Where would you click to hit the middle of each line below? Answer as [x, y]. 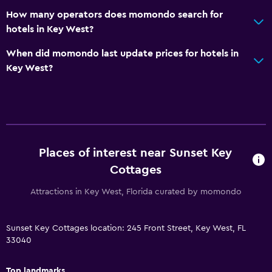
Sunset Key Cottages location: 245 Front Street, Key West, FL [126, 228]
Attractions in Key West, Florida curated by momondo [136, 192]
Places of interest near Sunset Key [136, 153]
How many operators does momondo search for [114, 14]
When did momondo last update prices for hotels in [122, 53]
